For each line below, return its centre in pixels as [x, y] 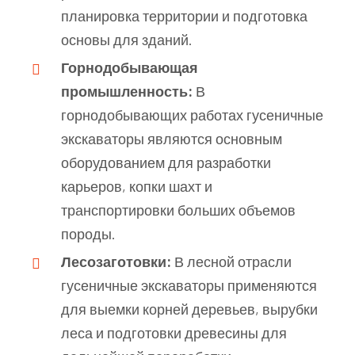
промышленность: [127, 91]
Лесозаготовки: [116, 261]
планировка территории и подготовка [184, 15]
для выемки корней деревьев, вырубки [189, 309]
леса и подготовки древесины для [174, 332]
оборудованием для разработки [166, 162]
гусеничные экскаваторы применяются [189, 285]
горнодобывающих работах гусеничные [192, 115]
